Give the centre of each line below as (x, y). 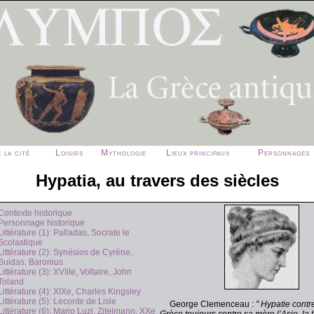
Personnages (284, 153)
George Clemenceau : (212, 305)
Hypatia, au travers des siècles (157, 181)
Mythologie (124, 153)
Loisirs (69, 153)
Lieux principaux (198, 153)
